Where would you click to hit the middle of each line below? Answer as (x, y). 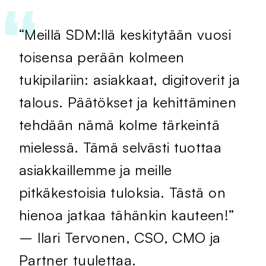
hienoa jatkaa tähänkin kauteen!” (127, 215)
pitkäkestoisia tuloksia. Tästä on (122, 192)
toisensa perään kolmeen (102, 57)
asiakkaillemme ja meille (98, 170)
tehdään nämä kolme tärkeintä (120, 125)
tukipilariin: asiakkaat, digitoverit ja (130, 80)
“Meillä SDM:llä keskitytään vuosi (125, 34)
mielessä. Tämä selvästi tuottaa (121, 147)
